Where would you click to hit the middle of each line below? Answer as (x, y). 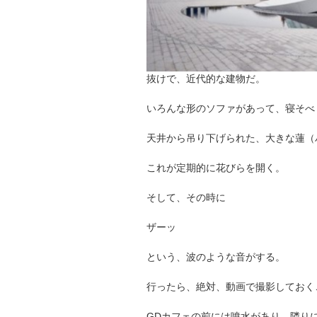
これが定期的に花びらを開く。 (216, 168)
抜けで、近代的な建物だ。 (206, 79)
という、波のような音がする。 (216, 257)
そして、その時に (186, 198)
